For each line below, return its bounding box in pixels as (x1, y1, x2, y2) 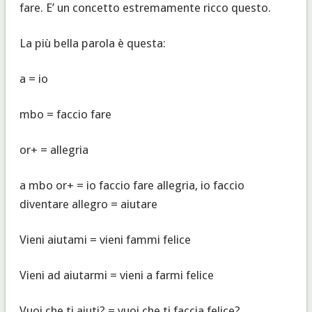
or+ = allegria (19, 142, 88, 157)
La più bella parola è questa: (19, 36, 166, 50)
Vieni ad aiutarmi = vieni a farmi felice (19, 267, 214, 282)
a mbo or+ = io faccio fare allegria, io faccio (19, 178, 244, 192)
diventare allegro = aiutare (19, 196, 157, 211)
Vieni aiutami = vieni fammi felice (19, 232, 191, 247)
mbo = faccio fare (19, 107, 111, 121)
